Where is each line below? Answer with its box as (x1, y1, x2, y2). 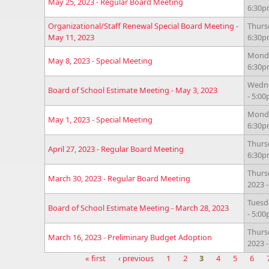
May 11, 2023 (48, 32, 94, 43)
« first (85, 253, 106, 264)
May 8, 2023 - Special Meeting (48, 55, 153, 66)
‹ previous (118, 253, 154, 264)
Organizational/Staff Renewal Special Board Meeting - (48, 20, 238, 31)
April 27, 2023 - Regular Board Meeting (48, 144, 184, 154)
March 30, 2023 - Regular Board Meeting (48, 173, 190, 184)
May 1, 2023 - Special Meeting (48, 114, 153, 125)
